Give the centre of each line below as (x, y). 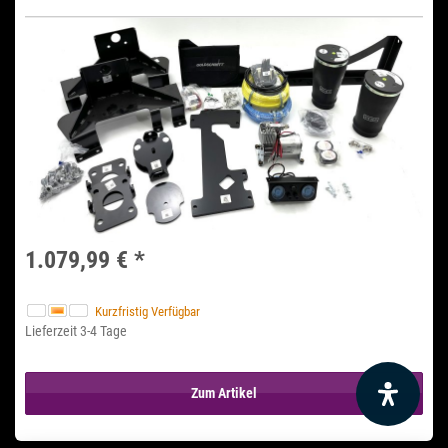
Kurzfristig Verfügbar (147, 311)
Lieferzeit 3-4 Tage (76, 330)
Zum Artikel (224, 392)
